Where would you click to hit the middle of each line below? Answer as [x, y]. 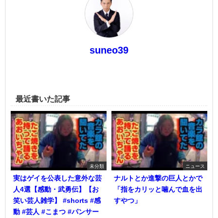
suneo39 [109, 50]
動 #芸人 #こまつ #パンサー [56, 211]
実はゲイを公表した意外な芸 [57, 178]
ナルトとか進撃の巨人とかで [158, 178]
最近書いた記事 [43, 99]
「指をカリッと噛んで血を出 [158, 189]
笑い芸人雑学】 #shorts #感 [57, 200]
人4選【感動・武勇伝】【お [56, 189]
